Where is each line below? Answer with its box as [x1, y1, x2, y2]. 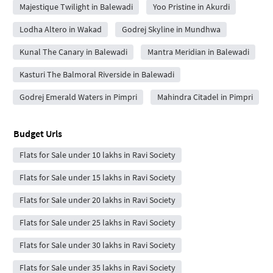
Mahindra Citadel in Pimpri [157, 91, 253, 102]
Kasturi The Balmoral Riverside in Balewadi [19, 68, 174, 80]
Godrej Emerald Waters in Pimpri [19, 91, 137, 102]
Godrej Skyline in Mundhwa [121, 23, 221, 35]
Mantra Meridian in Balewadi [147, 46, 249, 57]
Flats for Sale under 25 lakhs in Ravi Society [19, 216, 175, 228]
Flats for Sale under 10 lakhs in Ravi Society [19, 149, 175, 160]
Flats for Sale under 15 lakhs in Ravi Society [19, 171, 175, 183]
